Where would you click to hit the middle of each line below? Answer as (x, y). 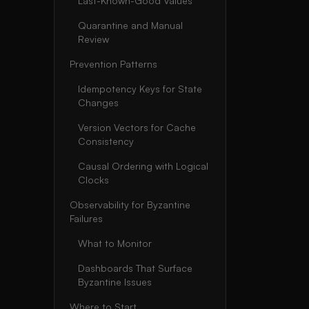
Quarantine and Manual (130, 25)
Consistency (106, 141)
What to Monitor (115, 243)
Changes (98, 102)
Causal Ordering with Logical (143, 166)
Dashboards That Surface (135, 268)
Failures (86, 218)
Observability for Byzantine (130, 205)
